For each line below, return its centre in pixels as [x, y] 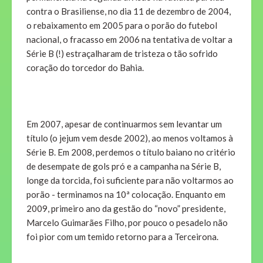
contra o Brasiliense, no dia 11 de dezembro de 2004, [129, 11]
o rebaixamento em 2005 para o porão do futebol [122, 26]
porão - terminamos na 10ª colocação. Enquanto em [126, 195]
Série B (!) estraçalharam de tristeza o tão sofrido [122, 54]
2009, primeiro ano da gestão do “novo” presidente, [126, 209]
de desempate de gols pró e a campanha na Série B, [124, 166]
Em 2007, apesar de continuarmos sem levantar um [124, 124]
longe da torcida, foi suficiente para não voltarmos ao [130, 181]
